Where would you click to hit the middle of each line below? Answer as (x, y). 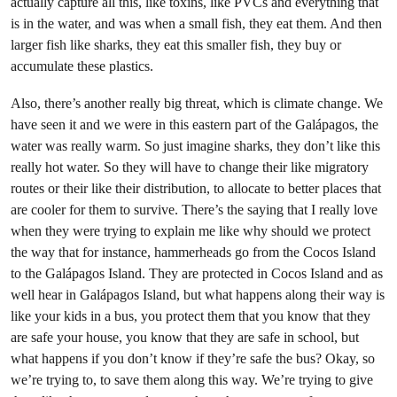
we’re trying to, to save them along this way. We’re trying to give (192, 380)
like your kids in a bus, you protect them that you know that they (191, 316)
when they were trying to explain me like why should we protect (191, 231)
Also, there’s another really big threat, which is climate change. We (197, 104)
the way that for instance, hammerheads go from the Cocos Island (193, 253)
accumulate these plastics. (82, 66)
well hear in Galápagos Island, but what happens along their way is (198, 295)
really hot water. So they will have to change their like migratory (190, 167)
